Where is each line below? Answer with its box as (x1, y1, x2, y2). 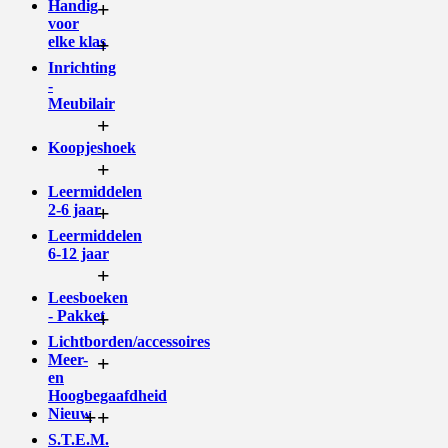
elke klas (48, 32, 106, 50)
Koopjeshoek (48, 138, 136, 156)
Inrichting (48, 58, 116, 76)
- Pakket (48, 306, 105, 324)
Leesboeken (48, 288, 128, 306)
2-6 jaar (48, 200, 101, 218)
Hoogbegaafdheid (48, 386, 167, 404)
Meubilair (48, 94, 115, 112)
